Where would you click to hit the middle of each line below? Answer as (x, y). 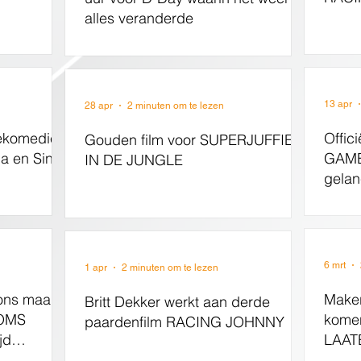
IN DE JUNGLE (134, 160)
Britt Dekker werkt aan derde (177, 302)
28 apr (99, 106)
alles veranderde (139, 18)
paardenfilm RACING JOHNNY (185, 322)
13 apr (338, 104)
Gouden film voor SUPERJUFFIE (189, 140)
